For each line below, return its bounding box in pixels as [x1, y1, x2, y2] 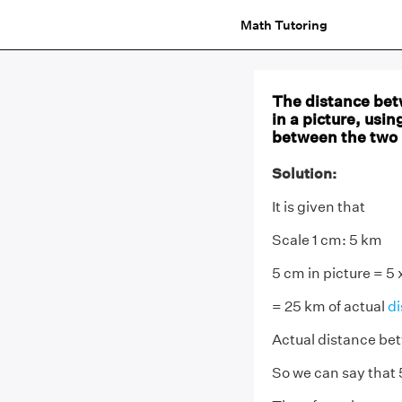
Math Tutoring [240, 16, 328, 33]
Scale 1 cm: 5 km [271, 232, 382, 249]
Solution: [271, 165, 336, 182]
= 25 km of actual [271, 298, 388, 315]
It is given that [271, 198, 365, 215]
